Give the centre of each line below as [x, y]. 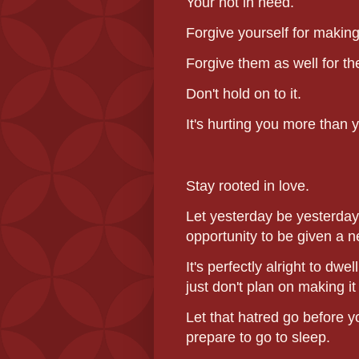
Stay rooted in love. [248, 186]
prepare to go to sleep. [258, 338]
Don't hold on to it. [244, 94]
